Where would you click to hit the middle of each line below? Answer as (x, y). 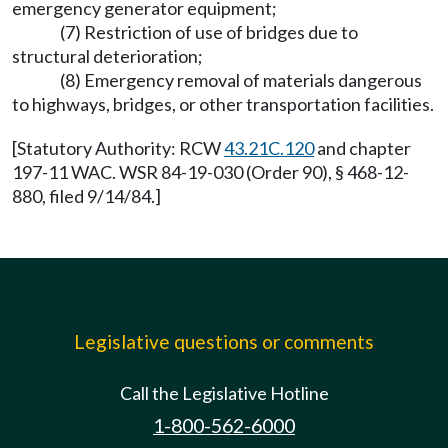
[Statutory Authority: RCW (118, 148)
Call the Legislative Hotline (224, 393)
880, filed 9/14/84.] (86, 196)
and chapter (362, 148)
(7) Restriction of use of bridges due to (209, 32)
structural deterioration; (107, 56)
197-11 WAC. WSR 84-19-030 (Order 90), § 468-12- (210, 172)
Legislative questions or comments (224, 341)
